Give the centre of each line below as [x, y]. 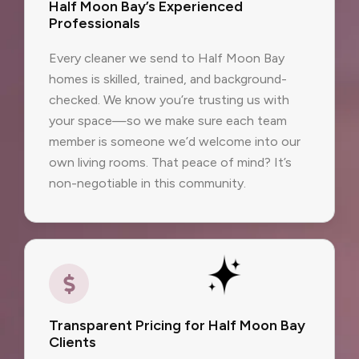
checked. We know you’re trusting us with [169, 99]
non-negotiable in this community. [147, 183]
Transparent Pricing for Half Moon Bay [177, 326]
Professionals [95, 23]
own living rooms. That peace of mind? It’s [170, 162]
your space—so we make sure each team [168, 120]
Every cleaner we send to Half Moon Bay [167, 58]
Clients [73, 343]
